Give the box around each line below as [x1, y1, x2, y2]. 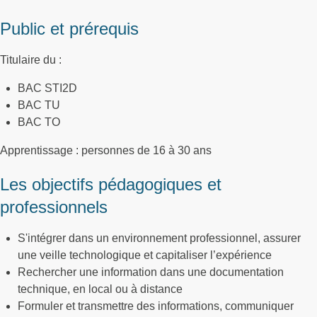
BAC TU [18, 99, 60, 111]
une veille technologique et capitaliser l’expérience [18, 249, 272, 261]
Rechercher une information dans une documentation [18, 266, 284, 278]
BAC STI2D [18, 82, 77, 94]
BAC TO [18, 116, 60, 128]
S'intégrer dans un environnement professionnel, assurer [18, 232, 301, 244]
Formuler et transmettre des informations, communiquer [18, 300, 294, 312]
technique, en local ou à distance [18, 283, 183, 295]
